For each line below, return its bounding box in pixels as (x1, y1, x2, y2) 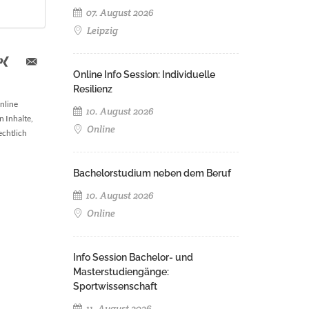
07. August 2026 (84, 6, 154, 19)
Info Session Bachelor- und (73, 252, 193, 263)
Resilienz (73, 83, 112, 94)
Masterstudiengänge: (73, 266, 169, 277)
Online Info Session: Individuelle (73, 69, 215, 80)
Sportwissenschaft (73, 281, 157, 292)
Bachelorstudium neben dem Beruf (73, 168, 231, 179)
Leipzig (85, 24, 118, 37)
